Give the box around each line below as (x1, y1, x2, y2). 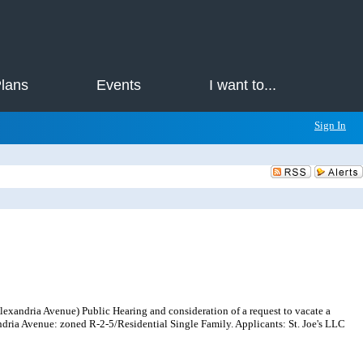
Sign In (314, 119, 346, 131)
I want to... (208, 77, 276, 93)
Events (96, 77, 142, 93)
